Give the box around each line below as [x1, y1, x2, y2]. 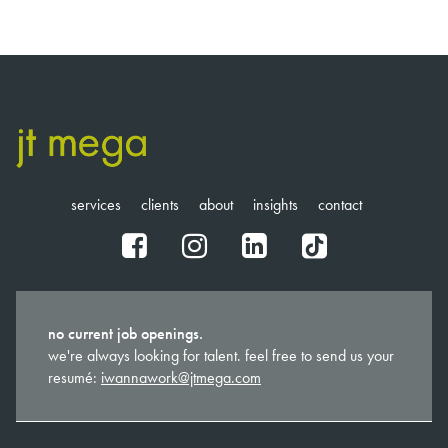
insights [252, 194, 298, 216]
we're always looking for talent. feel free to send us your [48, 345, 394, 367]
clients [140, 194, 179, 216]
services [70, 194, 121, 216]
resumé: [48, 367, 101, 389]
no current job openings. [48, 323, 203, 345]
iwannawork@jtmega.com [101, 367, 261, 389]
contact [317, 194, 362, 216]
